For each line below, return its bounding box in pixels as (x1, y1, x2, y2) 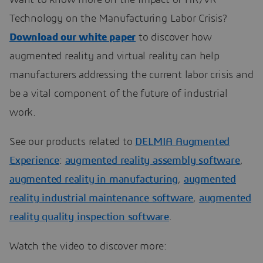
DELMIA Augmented (135, 136, 230, 147)
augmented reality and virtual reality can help (9, 50, 220, 62)
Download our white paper (9, 32, 136, 43)
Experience (9, 155, 60, 166)
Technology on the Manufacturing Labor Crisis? (9, 13, 227, 24)
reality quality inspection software (9, 211, 170, 222)
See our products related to (9, 136, 136, 147)
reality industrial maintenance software (9, 193, 194, 204)
